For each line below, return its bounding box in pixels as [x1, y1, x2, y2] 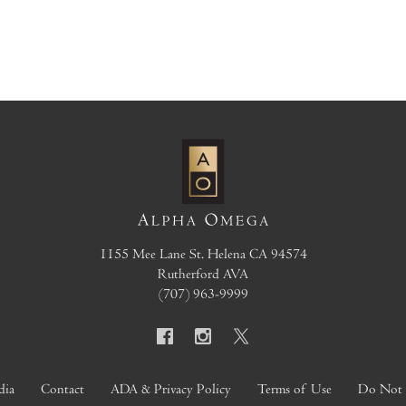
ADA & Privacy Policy [111, 380, 231, 397]
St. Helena [188, 245, 246, 262]
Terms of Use [257, 380, 332, 397]
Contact [41, 380, 84, 397]
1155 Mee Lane [99, 245, 186, 262]
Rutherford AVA [158, 265, 248, 282]
